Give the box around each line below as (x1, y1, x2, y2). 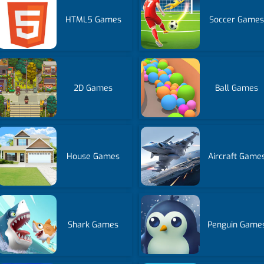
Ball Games (215, 82, 259, 94)
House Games (67, 150, 120, 162)
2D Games (74, 82, 113, 94)
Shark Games (68, 219, 119, 230)
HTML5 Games (65, 14, 121, 25)
